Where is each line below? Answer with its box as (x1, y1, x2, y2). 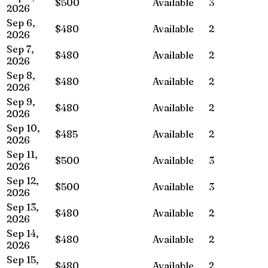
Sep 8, (7, 69, 35, 81)
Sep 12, (7, 174, 39, 187)
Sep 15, (7, 253, 39, 266)
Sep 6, (7, 16, 35, 29)
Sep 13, (7, 200, 39, 213)
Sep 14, (7, 227, 39, 239)
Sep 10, (7, 121, 40, 134)
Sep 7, (7, 42, 34, 55)
